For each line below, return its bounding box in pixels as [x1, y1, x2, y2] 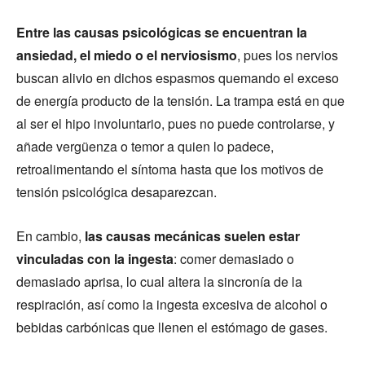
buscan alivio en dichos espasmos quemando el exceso [16, 68, 339, 87]
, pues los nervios [237, 46, 338, 64]
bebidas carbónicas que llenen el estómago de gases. [16, 318, 328, 336]
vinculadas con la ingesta [16, 249, 174, 268]
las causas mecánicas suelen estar [85, 226, 300, 245]
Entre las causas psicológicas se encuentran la [16, 23, 307, 42]
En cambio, [16, 226, 85, 245]
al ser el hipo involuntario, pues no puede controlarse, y [16, 114, 335, 133]
